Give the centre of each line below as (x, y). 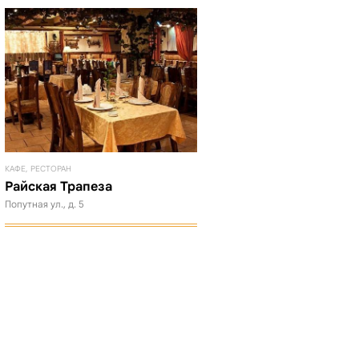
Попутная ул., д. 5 (44, 204)
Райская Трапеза (58, 187)
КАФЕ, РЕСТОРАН (38, 169)
